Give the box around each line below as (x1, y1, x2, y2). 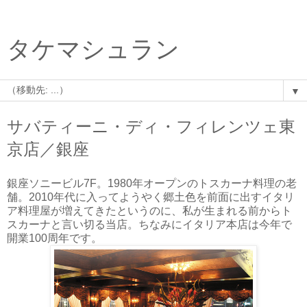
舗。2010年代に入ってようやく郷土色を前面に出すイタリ (7, 191, 295, 203)
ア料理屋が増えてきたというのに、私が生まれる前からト (7, 204, 292, 217)
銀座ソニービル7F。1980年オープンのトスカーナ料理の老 (7, 177, 297, 189)
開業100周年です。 (7, 232, 102, 244)
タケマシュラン (7, 36, 180, 62)
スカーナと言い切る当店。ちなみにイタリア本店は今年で (7, 218, 292, 230)
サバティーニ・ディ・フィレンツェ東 (7, 117, 295, 136)
